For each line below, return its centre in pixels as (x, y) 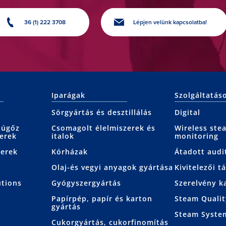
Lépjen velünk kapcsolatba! (170, 22)
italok (63, 136)
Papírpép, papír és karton (102, 199)
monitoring (197, 136)
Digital (188, 112)
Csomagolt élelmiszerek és (103, 128)
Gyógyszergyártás (86, 183)
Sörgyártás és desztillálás (101, 112)
